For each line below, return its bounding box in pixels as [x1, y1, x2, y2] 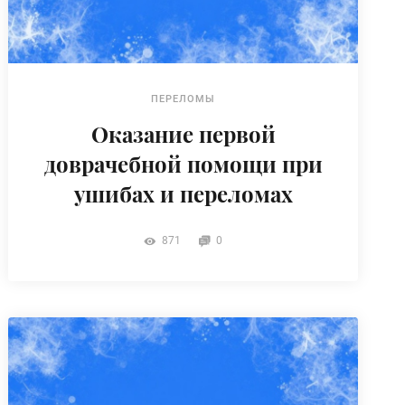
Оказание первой [90, 118, 276, 148]
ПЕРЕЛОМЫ [151, 92, 216, 105]
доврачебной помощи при [43, 148, 323, 178]
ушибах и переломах [73, 178, 293, 208]
